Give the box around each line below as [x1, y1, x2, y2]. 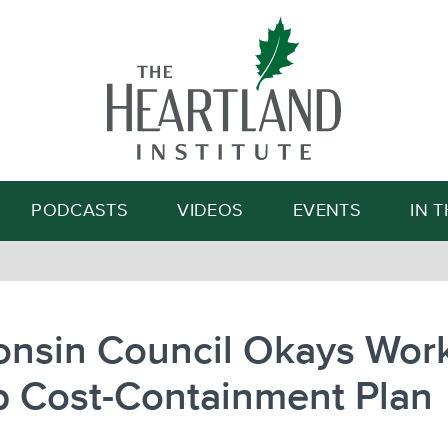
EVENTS [292, 202, 361, 220]
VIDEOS [177, 202, 244, 220]
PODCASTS [31, 202, 129, 220]
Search [299, 105, 337, 117]
